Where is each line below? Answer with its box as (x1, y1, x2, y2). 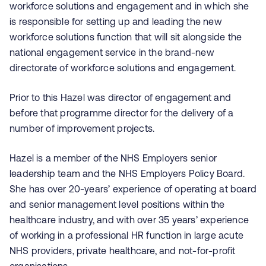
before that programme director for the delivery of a (9, 107, 234, 118)
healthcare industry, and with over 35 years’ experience (9, 214, 249, 225)
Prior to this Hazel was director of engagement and (9, 92, 232, 103)
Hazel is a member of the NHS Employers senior (9, 153, 217, 163)
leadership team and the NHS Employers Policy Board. (9, 168, 245, 179)
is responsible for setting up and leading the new (9, 16, 222, 27)
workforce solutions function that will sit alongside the (9, 31, 242, 42)
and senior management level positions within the (9, 199, 225, 210)
